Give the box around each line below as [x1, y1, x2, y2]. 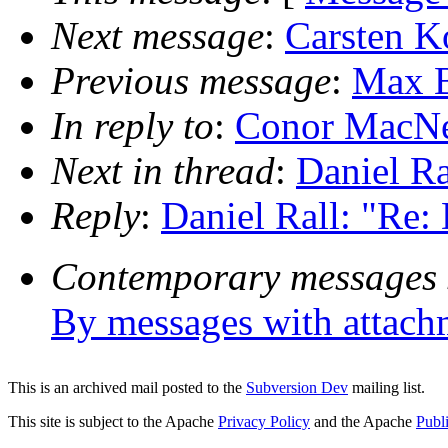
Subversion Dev [246, 379, 348, 396]
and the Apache [310, 413, 416, 430]
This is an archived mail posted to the [8, 379, 246, 396]
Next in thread [51, 149, 275, 193]
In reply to [51, 104, 214, 148]
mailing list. [348, 379, 425, 396]
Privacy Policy [218, 413, 310, 430]
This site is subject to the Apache [8, 413, 218, 430]
